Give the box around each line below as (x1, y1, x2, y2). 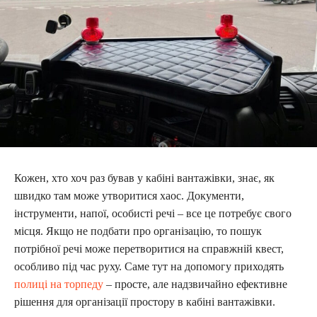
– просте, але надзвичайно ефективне (103, 277, 287, 290)
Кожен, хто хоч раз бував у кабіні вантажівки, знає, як (14, 171, 275, 184)
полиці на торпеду (14, 277, 103, 290)
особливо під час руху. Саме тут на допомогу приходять (14, 260, 284, 272)
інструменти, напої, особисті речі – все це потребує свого (14, 207, 292, 219)
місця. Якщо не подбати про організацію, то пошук (14, 224, 262, 237)
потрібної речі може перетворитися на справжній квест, (14, 242, 284, 255)
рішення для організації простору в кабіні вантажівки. (14, 295, 275, 308)
